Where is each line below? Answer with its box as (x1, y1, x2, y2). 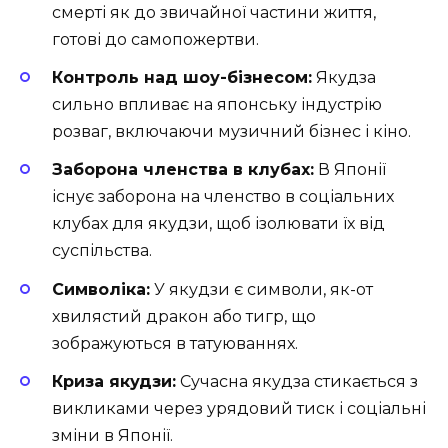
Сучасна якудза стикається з (176, 371, 418, 391)
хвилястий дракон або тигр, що (52, 306, 316, 326)
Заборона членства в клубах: (52, 160, 314, 180)
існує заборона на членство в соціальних (52, 187, 394, 207)
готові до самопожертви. (52, 30, 259, 50)
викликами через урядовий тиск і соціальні (52, 398, 426, 418)
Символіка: (52, 279, 150, 299)
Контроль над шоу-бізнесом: (52, 68, 312, 88)
